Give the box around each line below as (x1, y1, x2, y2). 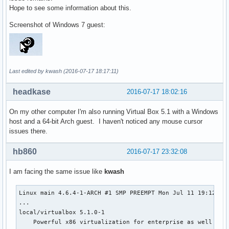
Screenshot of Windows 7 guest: (9, 21, 105, 29)
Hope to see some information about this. (9, 4, 131, 12)
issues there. (9, 127, 48, 135)
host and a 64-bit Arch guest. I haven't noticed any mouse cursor (9, 117, 202, 125)
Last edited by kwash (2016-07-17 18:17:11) (9, 68, 119, 74)
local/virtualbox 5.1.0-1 (19, 209, 105, 215)
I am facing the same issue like (9, 167, 104, 175)
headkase (13, 87, 51, 96)
